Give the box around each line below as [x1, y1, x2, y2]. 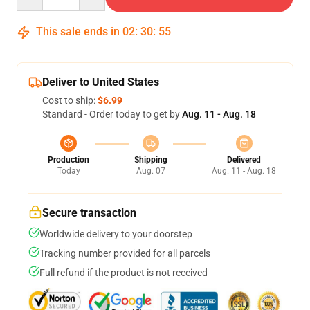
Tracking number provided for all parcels [39, 248, 210, 259]
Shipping [134, 155, 167, 165]
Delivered [227, 155, 261, 165]
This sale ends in [33, 25, 122, 38]
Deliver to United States [42, 75, 159, 89]
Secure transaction [42, 206, 136, 219]
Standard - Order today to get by [42, 109, 182, 120]
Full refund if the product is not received [39, 267, 208, 278]
